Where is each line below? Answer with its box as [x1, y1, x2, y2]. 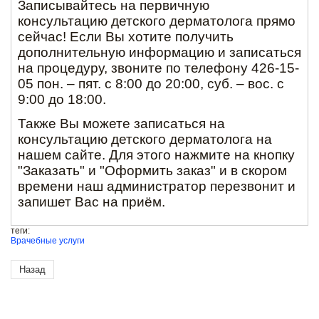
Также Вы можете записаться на [18, 116, 225, 132]
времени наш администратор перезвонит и [18, 179, 296, 194]
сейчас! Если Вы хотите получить [18, 29, 234, 45]
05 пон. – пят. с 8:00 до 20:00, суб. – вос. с [18, 76, 284, 92]
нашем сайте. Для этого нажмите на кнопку [18, 147, 295, 163]
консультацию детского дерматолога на [18, 132, 272, 147]
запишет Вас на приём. [18, 194, 165, 210]
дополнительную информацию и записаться [18, 45, 301, 61]
